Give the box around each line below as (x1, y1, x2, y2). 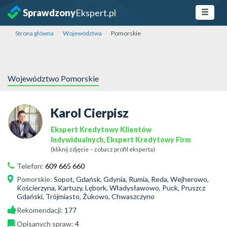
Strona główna (15, 29, 54, 37)
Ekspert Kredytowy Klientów (51, 125, 152, 134)
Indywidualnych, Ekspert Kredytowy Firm (51, 135, 191, 144)
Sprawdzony (23, 7, 75, 18)
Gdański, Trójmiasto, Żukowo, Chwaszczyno (17, 192, 155, 201)
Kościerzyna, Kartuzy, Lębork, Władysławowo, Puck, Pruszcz (17, 183, 205, 192)
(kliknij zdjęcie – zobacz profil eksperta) (51, 145, 155, 153)
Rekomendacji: (17, 206, 64, 214)
